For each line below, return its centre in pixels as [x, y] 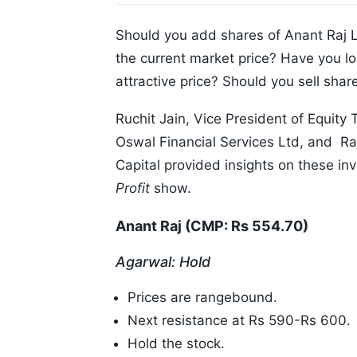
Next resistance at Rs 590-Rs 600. [239, 321]
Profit [133, 188]
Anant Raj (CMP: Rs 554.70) [212, 226]
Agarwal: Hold [163, 262]
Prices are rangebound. [204, 298]
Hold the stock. [176, 344]
